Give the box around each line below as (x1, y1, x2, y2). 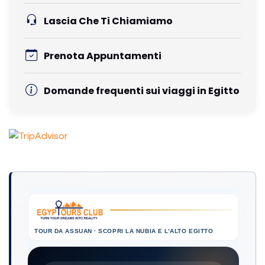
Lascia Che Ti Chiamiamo (44, 14, 173, 28)
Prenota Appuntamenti (44, 49, 162, 63)
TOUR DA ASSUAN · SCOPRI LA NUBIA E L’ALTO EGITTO (34, 228, 214, 235)
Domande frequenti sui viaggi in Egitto (44, 84, 240, 98)
